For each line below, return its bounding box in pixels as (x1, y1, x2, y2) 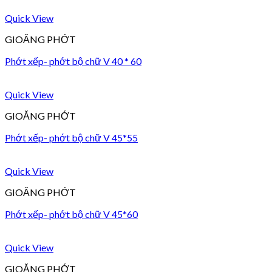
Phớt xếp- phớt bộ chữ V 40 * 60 (5, 55, 141, 67)
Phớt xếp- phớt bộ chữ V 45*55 (5, 132, 138, 143)
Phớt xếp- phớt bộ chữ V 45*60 (5, 208, 138, 220)
